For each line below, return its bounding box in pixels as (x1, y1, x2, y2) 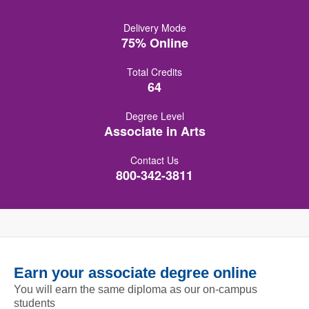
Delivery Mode (123, 21, 186, 34)
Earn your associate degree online (14, 264, 257, 281)
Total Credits (127, 65, 182, 79)
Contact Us (130, 153, 179, 167)
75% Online (121, 34, 188, 52)
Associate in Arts (103, 122, 206, 140)
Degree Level (125, 109, 184, 123)
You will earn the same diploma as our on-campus (14, 283, 257, 295)
